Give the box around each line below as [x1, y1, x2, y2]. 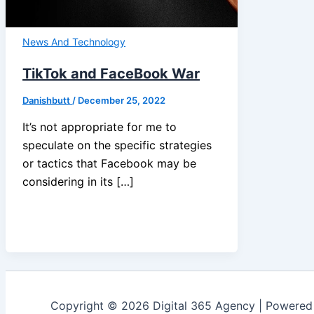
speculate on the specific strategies [22, 137, 212, 152]
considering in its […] [22, 174, 134, 189]
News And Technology [22, 36, 125, 48]
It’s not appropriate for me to [22, 119, 177, 134]
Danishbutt [22, 94, 72, 106]
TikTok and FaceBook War [22, 64, 200, 82]
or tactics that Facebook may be [22, 156, 196, 170]
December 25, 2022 [78, 94, 165, 106]
